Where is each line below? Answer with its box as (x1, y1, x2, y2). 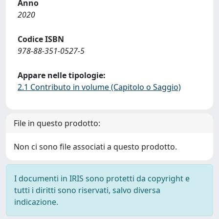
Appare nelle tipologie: (18, 70, 106, 81)
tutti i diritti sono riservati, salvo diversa (14, 185, 160, 196)
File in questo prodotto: (14, 118, 100, 129)
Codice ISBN (18, 34, 64, 44)
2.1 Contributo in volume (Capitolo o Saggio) (18, 82, 181, 92)
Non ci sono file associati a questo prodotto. (14, 141, 177, 152)
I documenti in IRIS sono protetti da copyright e (14, 173, 190, 184)
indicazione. (14, 197, 58, 207)
